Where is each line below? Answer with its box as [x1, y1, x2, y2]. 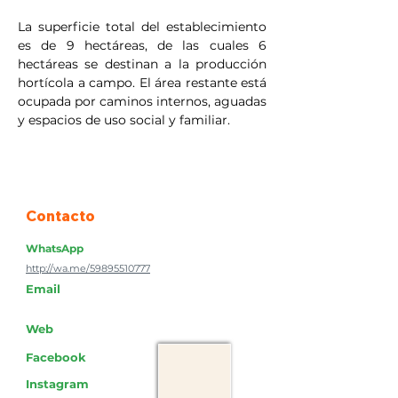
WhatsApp [26, 242, 84, 255]
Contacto [26, 206, 95, 225]
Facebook [26, 350, 86, 364]
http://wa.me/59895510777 [26, 262, 150, 275]
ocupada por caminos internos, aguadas [18, 93, 267, 109]
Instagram [26, 377, 89, 391]
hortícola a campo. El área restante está [18, 75, 267, 91]
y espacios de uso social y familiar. [18, 112, 230, 128]
